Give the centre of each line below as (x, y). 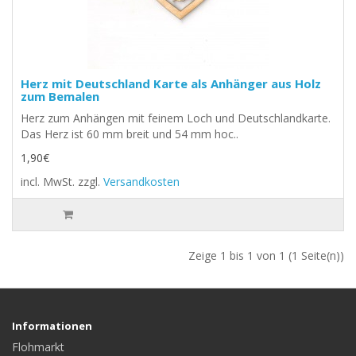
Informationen (52, 325)
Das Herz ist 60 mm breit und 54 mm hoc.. (130, 133)
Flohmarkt (38, 346)
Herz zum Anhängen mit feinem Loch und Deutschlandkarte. (176, 118)
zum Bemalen (60, 96)
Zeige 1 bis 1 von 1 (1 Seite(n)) (266, 255)
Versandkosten (141, 181)
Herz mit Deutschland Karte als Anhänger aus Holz (171, 83)
